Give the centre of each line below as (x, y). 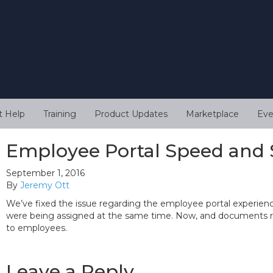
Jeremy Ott (45, 186)
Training (60, 114)
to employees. (37, 228)
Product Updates (131, 114)
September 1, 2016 (45, 173)
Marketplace (212, 114)
